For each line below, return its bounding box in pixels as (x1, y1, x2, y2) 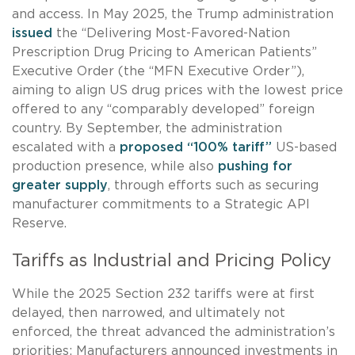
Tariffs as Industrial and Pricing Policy (12, 252, 332, 270)
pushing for (218, 160, 292, 174)
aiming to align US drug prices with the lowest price (12, 84, 343, 97)
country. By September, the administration (12, 122, 282, 136)
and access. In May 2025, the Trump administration (12, 8, 334, 21)
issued (12, 27, 52, 40)
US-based (272, 141, 337, 155)
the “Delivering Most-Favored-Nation (52, 27, 290, 40)
